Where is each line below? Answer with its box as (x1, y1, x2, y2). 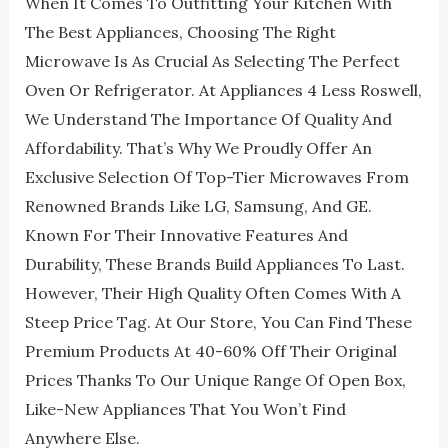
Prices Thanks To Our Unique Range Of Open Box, (24, 370, 406, 390)
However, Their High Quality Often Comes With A (24, 283, 401, 303)
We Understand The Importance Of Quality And (24, 109, 392, 129)
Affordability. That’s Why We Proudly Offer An (24, 138, 372, 158)
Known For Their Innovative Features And (24, 225, 348, 245)
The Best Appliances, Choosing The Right (24, 22, 336, 42)
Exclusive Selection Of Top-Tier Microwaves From (24, 167, 409, 187)
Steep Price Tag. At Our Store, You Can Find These (24, 312, 412, 332)
